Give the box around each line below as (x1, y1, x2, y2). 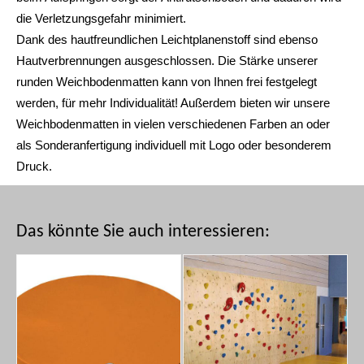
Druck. (16, 159, 52, 174)
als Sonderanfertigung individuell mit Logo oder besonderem (16, 138, 331, 153)
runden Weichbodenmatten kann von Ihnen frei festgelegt (16, 75, 317, 89)
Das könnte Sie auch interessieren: (16, 223, 270, 242)
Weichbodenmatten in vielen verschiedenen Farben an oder (16, 117, 330, 132)
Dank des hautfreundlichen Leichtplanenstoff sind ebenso (16, 32, 318, 47)
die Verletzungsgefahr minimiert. (16, 11, 186, 26)
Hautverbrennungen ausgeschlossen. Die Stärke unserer (16, 54, 318, 68)
